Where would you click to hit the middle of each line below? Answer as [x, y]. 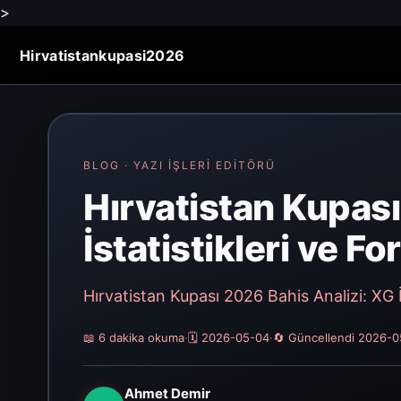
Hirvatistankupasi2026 [102, 55]
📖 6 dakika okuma [134, 337]
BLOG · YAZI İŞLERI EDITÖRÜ [179, 165]
